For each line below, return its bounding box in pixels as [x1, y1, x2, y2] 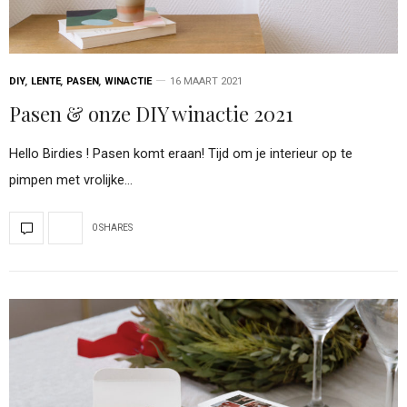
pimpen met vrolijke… [9, 171, 133, 188]
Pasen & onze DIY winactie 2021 [9, 99, 293, 127]
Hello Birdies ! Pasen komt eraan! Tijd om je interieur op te [9, 144, 352, 162]
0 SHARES [92, 223, 133, 233]
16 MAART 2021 [170, 74, 243, 87]
